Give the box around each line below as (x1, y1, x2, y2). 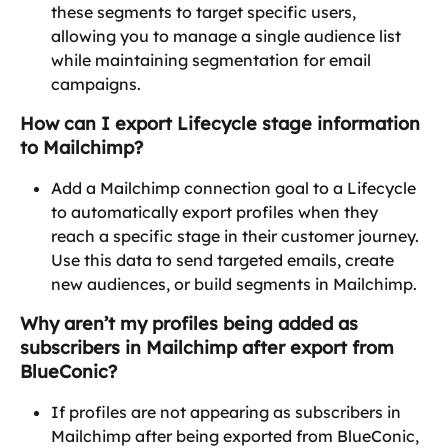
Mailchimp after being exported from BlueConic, (51, 425, 423, 446)
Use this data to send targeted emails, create (51, 249, 398, 270)
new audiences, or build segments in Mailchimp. (51, 273, 417, 294)
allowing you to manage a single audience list (51, 25, 405, 46)
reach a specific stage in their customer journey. (51, 225, 423, 246)
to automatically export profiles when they (51, 201, 382, 222)
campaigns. (51, 73, 141, 94)
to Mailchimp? (20, 135, 143, 159)
